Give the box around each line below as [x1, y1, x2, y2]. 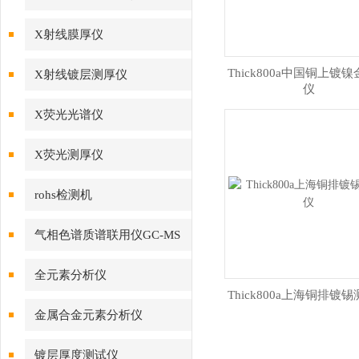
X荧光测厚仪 [34, 148, 103, 161]
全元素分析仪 [34, 268, 107, 281]
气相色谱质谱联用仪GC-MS [34, 228, 180, 241]
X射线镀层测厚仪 [34, 68, 127, 81]
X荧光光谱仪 [34, 108, 103, 121]
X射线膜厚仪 [34, 28, 103, 41]
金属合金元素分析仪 [34, 309, 143, 321]
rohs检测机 [34, 188, 92, 201]
